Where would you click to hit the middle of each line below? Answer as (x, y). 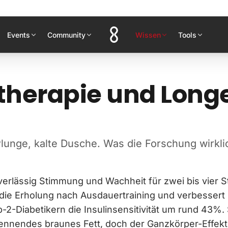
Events (19, 35)
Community (66, 35)
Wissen (148, 35)
